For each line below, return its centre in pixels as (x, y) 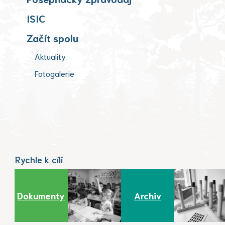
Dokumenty (41, 195)
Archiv (147, 195)
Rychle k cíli (39, 159)
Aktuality (50, 56)
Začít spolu (52, 37)
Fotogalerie (54, 73)
